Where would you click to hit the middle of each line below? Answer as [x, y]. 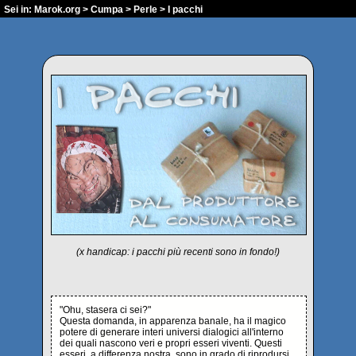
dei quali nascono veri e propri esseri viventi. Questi [171, 343]
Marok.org [57, 10]
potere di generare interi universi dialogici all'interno [172, 332]
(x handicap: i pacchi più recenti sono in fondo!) [178, 252]
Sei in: [19, 10]
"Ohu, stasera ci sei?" [105, 310]
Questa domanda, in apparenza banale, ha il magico [173, 321]
